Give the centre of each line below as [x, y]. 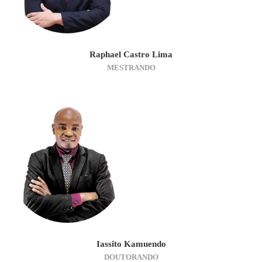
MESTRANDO [131, 67]
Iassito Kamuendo [131, 244]
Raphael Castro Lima [131, 54]
